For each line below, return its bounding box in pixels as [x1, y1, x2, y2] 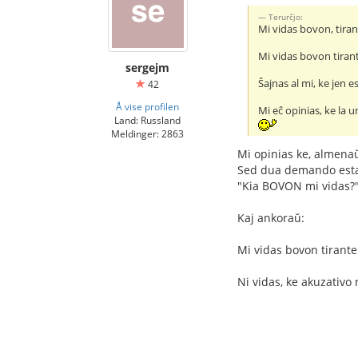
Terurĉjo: [268, 10, 304, 22]
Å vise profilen [116, 99, 179, 113]
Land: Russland [114, 113, 181, 126]
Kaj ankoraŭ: [237, 209, 304, 225]
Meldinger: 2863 [111, 126, 184, 140]
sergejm [125, 59, 169, 75]
